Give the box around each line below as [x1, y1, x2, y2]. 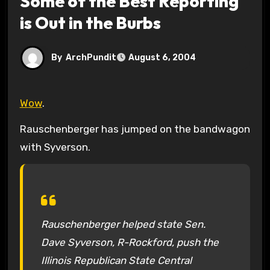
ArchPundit [65, 52, 116, 63]
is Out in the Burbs [19, 11, 161, 33]
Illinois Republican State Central [40, 254, 192, 266]
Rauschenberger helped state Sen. [40, 218, 206, 230]
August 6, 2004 [128, 52, 196, 63]
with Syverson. [19, 140, 90, 153]
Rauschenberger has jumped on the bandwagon [19, 122, 250, 135]
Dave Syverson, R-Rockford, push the [40, 236, 219, 248]
